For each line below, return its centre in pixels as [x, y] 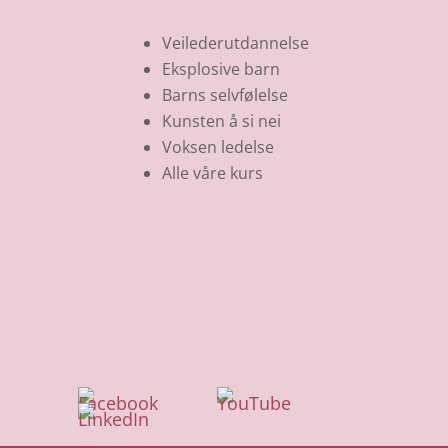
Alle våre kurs [212, 172]
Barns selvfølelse [224, 94]
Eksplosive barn [220, 68]
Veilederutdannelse [235, 42]
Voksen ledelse [217, 146]
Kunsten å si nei [221, 120]
